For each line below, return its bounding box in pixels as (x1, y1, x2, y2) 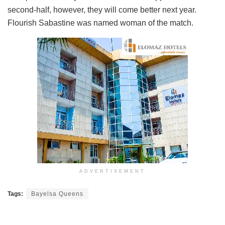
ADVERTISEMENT (79, 168, 146, 174)
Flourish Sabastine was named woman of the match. (8, 18, 193, 27)
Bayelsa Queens (31, 190, 83, 197)
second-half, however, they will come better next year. (8, 5, 196, 14)
